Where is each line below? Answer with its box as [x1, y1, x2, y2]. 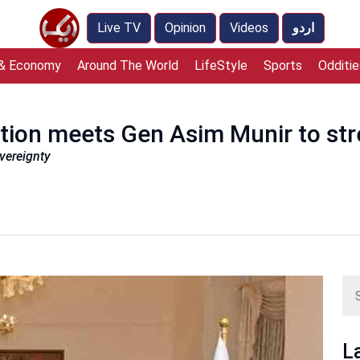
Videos [230, 20, 268, 35]
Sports [263, 58, 302, 73]
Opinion [165, 20, 206, 35]
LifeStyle [194, 58, 247, 73]
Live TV [97, 20, 141, 35]
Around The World [76, 58, 178, 73]
